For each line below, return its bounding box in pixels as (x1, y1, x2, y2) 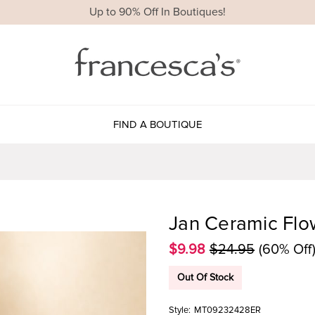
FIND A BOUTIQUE (112, 117, 202, 131)
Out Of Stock (177, 271, 233, 283)
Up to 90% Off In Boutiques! (89, 5, 226, 20)
